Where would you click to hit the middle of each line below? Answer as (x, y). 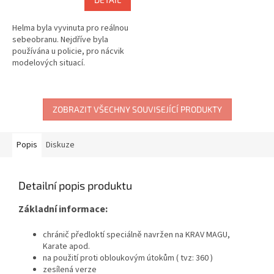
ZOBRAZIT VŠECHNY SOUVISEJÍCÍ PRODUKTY (137, 109)
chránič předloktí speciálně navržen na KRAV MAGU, (136, 235)
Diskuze (60, 145)
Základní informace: (64, 209)
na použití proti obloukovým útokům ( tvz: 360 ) (128, 258)
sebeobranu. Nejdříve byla (60, 39)
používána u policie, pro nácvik (68, 51)
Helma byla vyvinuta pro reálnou (70, 28)
